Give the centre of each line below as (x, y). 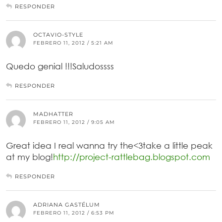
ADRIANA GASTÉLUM (67, 205)
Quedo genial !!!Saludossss (60, 66)
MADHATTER (53, 114)
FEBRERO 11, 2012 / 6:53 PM (74, 213)
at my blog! (29, 157)
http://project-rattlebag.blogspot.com (132, 157)
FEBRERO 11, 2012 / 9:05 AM (74, 122)
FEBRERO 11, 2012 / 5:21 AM (73, 43)
